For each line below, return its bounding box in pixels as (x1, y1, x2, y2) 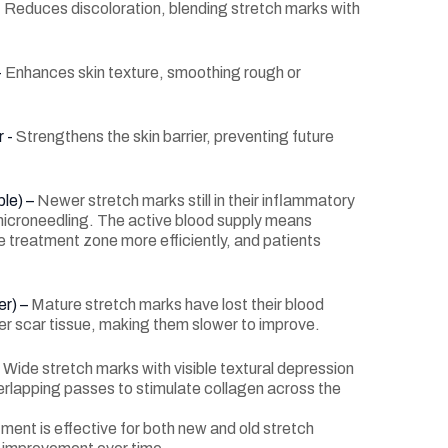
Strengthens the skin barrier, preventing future (16, 128, 334, 145)
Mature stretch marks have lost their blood (31, 296, 324, 313)
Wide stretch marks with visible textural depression (3, 360, 354, 377)
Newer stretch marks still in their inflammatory (37, 192, 355, 209)
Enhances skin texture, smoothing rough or (5, 64, 301, 81)
